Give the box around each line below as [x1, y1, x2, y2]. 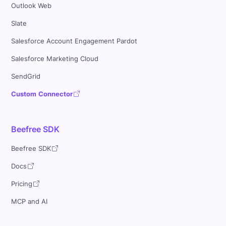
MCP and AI [11, 198, 48, 206]
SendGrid [11, 72, 41, 80]
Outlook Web [11, 2, 52, 10]
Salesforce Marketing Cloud [11, 54, 99, 63]
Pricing [11, 180, 33, 188]
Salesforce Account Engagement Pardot [11, 37, 138, 45]
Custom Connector [11, 90, 73, 98]
